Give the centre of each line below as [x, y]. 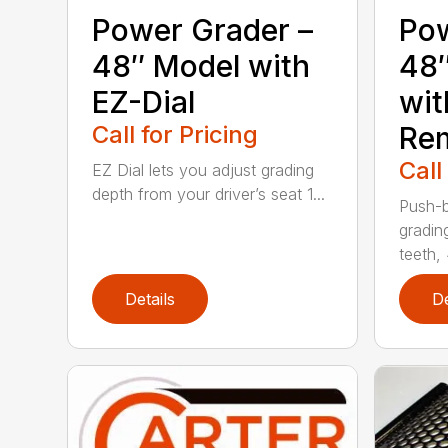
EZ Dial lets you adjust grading [203, 169]
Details [150, 298]
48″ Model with [201, 65]
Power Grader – [203, 29]
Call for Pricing [175, 134]
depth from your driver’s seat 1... [209, 193]
